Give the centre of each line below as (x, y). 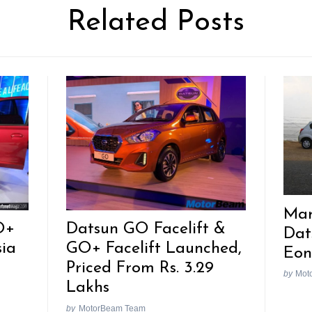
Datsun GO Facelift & (146, 229)
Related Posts (156, 22)
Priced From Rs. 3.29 (140, 268)
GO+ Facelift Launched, (154, 249)
